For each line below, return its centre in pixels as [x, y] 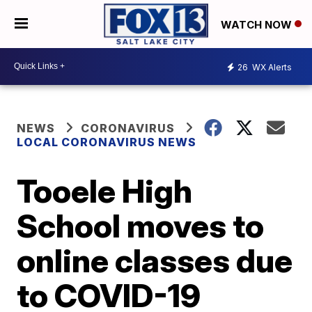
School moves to [141, 225]
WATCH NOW [258, 24]
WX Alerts [271, 68]
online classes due [155, 260]
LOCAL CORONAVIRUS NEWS [107, 142]
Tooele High [105, 190]
